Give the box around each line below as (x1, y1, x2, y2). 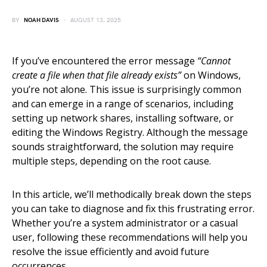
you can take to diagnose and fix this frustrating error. (12, 202, 254, 215)
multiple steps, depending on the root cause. (12, 154, 211, 167)
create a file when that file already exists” (12, 69, 181, 82)
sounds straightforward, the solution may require (12, 140, 234, 153)
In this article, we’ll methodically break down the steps (12, 188, 252, 201)
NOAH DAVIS (24, 17, 59, 24)
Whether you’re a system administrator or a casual (12, 216, 238, 229)
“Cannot (197, 54, 231, 67)
